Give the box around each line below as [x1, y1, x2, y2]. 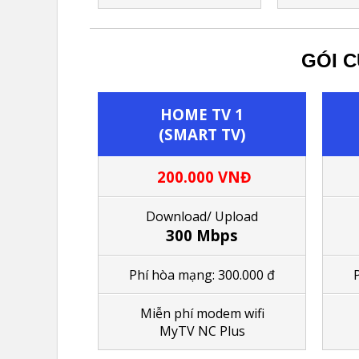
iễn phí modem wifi [151, 304, 264, 322]
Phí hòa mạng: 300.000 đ [129, 265, 275, 284]
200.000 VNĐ [152, 166, 252, 187]
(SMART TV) [158, 123, 246, 144]
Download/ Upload [146, 207, 258, 225]
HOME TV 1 [160, 103, 244, 124]
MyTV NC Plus [159, 321, 245, 340]
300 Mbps [166, 224, 238, 245]
